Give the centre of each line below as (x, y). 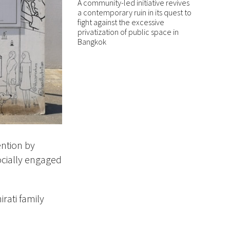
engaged (42, 160)
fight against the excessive (121, 22)
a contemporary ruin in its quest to (135, 13)
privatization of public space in (128, 32)
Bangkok (92, 42)
